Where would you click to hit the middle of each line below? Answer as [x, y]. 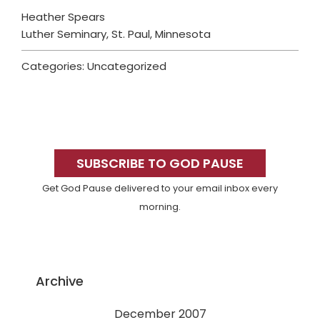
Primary [57, 139]
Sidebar [56, 165]
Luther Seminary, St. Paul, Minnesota [116, 34]
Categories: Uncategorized [94, 66]
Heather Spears [63, 17]
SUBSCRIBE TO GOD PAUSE [160, 164]
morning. [160, 207]
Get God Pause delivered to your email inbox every [160, 189]
